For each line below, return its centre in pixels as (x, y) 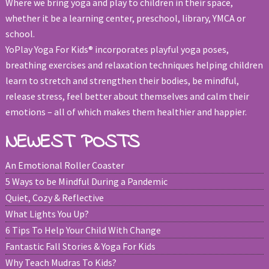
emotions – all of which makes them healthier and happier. (126, 112)
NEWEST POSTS (72, 143)
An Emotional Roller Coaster (65, 165)
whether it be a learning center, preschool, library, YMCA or (125, 18)
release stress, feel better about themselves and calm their (127, 96)
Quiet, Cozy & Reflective (54, 198)
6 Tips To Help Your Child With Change (83, 230)
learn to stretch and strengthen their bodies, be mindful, (122, 81)
